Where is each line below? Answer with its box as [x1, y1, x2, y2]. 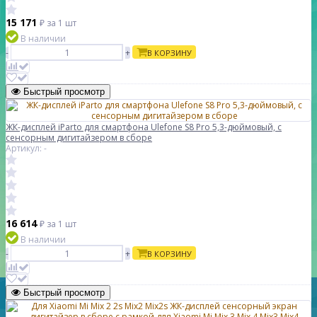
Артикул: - [6, 142, 47, 155]
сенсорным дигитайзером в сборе [6, 132, 152, 144]
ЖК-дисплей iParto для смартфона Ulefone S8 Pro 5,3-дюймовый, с [6, 121, 282, 134]
